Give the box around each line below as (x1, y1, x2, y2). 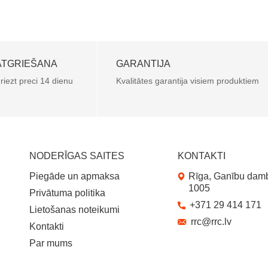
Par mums (29, 237, 72, 248)
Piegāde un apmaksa (29, 170, 120, 181)
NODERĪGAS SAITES (29, 150, 124, 161)
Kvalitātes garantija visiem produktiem (116, 75, 259, 86)
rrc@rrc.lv (191, 216, 232, 227)
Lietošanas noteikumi (29, 204, 120, 215)
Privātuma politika (29, 187, 105, 198)
